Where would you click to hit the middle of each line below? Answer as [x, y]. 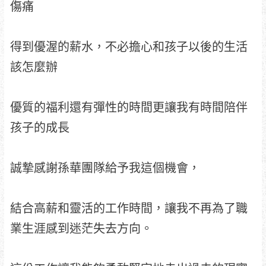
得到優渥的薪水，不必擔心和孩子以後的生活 [129, 47]
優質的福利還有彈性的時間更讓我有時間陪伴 [129, 107]
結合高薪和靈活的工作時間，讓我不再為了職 [129, 208]
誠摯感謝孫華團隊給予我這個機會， [105, 168]
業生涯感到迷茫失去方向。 [81, 229]
